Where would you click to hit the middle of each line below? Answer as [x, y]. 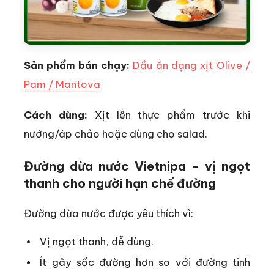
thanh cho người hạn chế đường [120, 183]
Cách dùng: [56, 114]
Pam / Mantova [62, 84]
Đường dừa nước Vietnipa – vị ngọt [137, 166]
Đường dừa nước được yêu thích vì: [109, 213]
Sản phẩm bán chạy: [79, 65]
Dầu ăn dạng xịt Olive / [192, 65]
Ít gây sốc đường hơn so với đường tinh [145, 262]
